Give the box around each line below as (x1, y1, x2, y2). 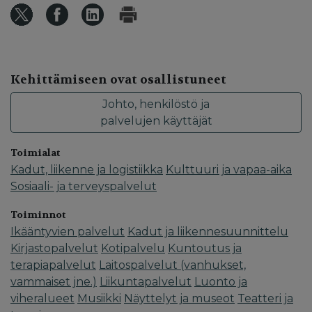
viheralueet (10, 292, 75, 306)
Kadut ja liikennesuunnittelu (127, 225, 288, 239)
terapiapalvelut (10, 258, 96, 272)
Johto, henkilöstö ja (102, 97, 210, 111)
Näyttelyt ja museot (124, 292, 235, 306)
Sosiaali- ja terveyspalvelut (10, 180, 157, 194)
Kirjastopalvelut (10, 242, 98, 256)
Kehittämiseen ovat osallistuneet (10, 71, 226, 87)
